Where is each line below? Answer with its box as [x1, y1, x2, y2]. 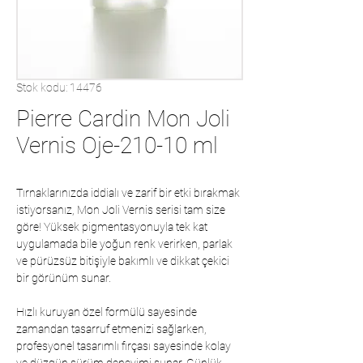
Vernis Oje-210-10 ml [16, 132, 218, 159]
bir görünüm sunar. [16, 271, 111, 284]
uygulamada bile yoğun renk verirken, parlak [16, 237, 233, 250]
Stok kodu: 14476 [16, 81, 102, 94]
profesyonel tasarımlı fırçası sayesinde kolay [16, 340, 231, 352]
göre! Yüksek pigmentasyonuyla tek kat [16, 220, 207, 233]
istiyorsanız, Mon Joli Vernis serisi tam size [16, 203, 225, 216]
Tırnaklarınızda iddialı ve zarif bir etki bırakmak [16, 186, 240, 199]
